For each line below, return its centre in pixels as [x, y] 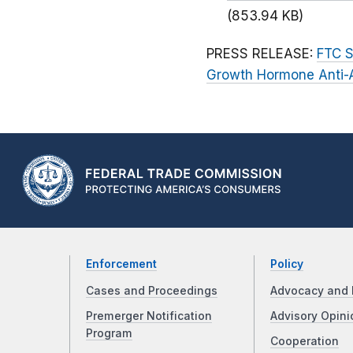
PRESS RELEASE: [262, 54]
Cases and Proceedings [152, 291]
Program [109, 334]
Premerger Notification [149, 316]
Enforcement [121, 264]
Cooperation [304, 342]
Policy [286, 264]
